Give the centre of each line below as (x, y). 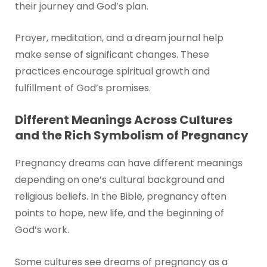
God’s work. (42, 229)
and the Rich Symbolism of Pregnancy (131, 135)
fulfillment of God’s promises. (83, 88)
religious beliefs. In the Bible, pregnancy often (120, 196)
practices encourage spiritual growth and (112, 72)
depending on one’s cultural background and (119, 179)
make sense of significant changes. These (112, 55)
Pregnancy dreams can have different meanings (128, 163)
